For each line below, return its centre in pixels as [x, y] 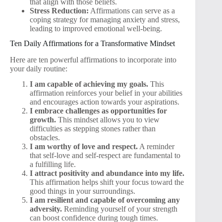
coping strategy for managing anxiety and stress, [105, 19]
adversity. [46, 209]
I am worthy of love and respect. [84, 147]
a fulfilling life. [53, 165]
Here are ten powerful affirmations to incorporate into [93, 60]
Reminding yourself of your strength [120, 209]
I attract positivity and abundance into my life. [107, 173]
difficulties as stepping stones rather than [93, 129]
